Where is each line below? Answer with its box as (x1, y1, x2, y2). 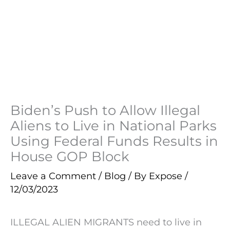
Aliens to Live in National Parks (10, 117, 217, 133)
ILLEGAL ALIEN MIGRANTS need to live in (10, 216, 202, 228)
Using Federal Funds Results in (10, 132, 218, 149)
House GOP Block (10, 148, 129, 164)
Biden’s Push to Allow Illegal (10, 102, 200, 118)
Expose (149, 169, 185, 182)
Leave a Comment (10, 169, 96, 182)
